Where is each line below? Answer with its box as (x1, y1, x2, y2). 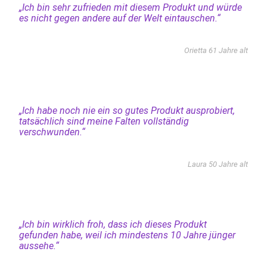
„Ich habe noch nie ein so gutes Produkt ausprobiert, (18, 104, 235, 116)
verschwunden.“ (18, 126, 85, 138)
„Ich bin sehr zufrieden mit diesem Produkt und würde (18, 1, 242, 13)
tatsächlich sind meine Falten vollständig (18, 115, 189, 127)
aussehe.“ (18, 240, 59, 252)
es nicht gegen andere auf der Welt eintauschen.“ (18, 12, 221, 24)
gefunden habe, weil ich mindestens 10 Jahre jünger (18, 229, 235, 241)
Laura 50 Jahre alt (188, 159, 249, 169)
